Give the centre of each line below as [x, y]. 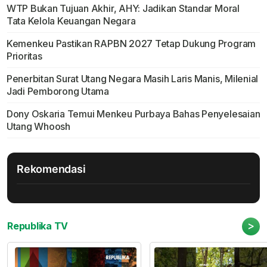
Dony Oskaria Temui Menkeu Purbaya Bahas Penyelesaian [133, 114]
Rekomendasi [51, 169]
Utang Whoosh [38, 127]
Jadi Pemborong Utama [58, 91]
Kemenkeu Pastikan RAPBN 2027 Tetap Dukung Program [131, 44]
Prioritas [24, 56]
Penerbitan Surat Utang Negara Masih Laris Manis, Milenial [132, 79]
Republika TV [38, 226]
